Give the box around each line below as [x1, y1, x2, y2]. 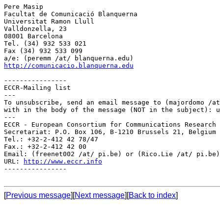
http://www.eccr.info [24, 157, 102, 165]
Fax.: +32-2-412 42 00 [4, 142, 86, 150]
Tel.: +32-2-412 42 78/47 [4, 135, 98, 143]
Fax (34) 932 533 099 [4, 47, 82, 55]
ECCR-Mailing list [4, 83, 71, 91]
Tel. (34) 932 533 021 [4, 39, 86, 47]
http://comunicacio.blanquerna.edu [4, 61, 134, 69]
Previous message [6, 191, 71, 199]
